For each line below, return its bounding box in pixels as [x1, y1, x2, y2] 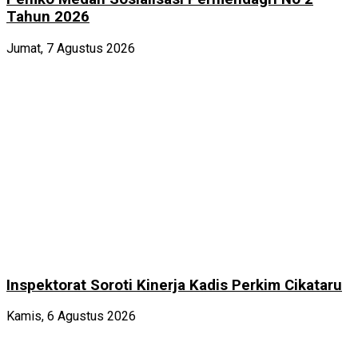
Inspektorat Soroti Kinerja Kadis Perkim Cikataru [6, 276, 342, 294]
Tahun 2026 [6, 8, 89, 26]
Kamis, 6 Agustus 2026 [6, 308, 136, 324]
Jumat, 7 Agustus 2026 [6, 40, 135, 56]
